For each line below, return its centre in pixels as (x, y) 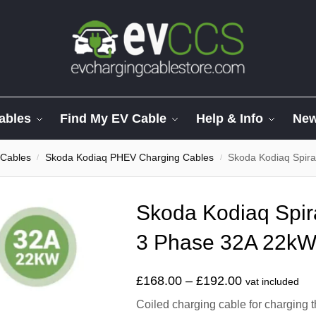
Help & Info (230, 119)
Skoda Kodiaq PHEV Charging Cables (130, 158)
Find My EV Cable (114, 119)
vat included (272, 282)
